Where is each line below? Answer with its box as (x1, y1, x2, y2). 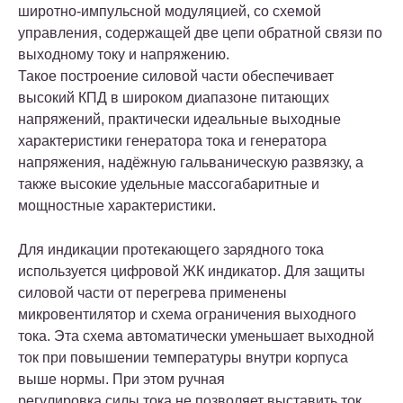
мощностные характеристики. (18, 197, 216, 213)
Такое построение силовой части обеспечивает (18, 67, 334, 84)
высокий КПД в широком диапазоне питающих (18, 89, 329, 105)
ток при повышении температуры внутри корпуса (18, 349, 348, 365)
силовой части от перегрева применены (18, 284, 287, 300)
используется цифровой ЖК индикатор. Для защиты (18, 263, 365, 279)
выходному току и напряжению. (18, 46, 229, 62)
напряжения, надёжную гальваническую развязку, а (18, 154, 363, 170)
